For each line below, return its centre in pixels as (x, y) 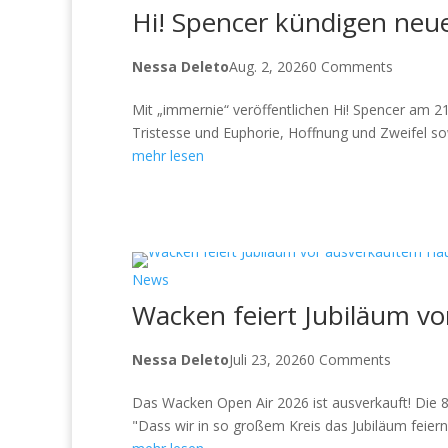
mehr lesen (168, 155)
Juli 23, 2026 (268, 359)
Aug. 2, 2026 (269, 66)
